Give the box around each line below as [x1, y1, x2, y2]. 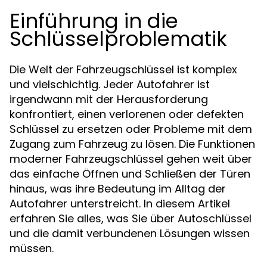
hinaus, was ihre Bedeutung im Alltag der [10, 181, 226, 196]
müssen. [10, 241, 54, 256]
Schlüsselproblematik [10, 24, 227, 53]
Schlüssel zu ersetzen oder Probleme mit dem [10, 122, 252, 136]
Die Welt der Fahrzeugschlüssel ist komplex [10, 62, 237, 77]
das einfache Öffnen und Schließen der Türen [10, 166, 250, 181]
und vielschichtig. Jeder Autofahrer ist [10, 77, 210, 92]
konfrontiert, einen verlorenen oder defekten [10, 107, 244, 122]
